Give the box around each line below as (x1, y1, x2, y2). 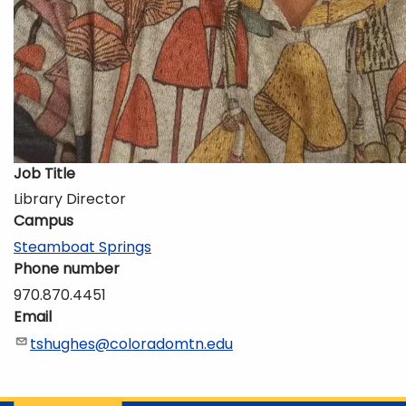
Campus (14, 210, 73, 232)
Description (14, 369, 96, 391)
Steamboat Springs (14, 237, 151, 258)
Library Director (14, 188, 126, 210)
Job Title (14, 162, 75, 184)
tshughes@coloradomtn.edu (30, 333, 233, 354)
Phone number (14, 258, 120, 280)
